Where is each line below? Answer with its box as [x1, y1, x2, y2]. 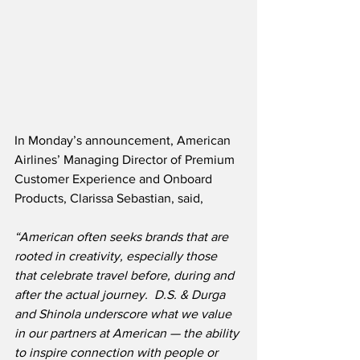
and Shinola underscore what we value [14, 307, 235, 321]
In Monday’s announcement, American [14, 133, 234, 148]
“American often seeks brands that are [14, 230, 231, 244]
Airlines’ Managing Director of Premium [14, 153, 238, 167]
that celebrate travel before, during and [14, 268, 237, 283]
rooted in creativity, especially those [14, 249, 220, 264]
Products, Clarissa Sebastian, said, [14, 191, 203, 206]
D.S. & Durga [154, 288, 228, 302]
